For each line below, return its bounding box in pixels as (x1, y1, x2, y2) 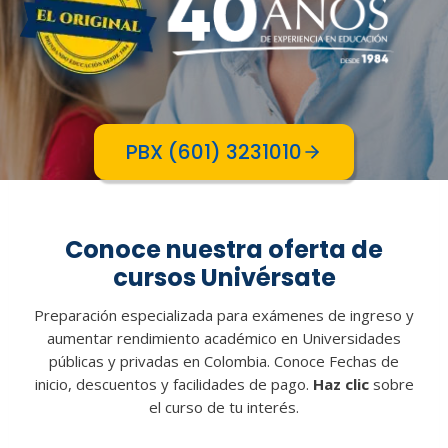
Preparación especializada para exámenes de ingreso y (34, 304, 414, 325)
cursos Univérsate (112, 260, 336, 294)
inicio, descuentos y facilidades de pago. (34, 373, 313, 394)
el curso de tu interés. (149, 396, 299, 417)
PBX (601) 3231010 (126, 137, 302, 166)
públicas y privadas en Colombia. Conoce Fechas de (49, 350, 399, 371)
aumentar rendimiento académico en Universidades (47, 327, 401, 348)
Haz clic (312, 373, 369, 394)
